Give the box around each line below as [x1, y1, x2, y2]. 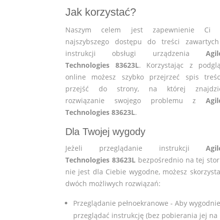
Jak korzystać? [65, 5, 136, 18]
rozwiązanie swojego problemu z [65, 95, 206, 105]
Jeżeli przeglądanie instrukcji [65, 143, 206, 153]
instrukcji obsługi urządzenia [65, 48, 206, 58]
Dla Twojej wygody [65, 126, 145, 137]
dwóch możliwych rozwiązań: [65, 178, 161, 188]
